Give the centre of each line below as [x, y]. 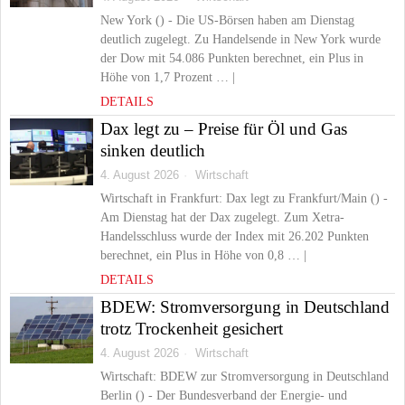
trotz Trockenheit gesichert [192, 329]
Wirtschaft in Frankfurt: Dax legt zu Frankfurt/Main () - [244, 198]
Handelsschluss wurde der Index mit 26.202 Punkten [235, 236]
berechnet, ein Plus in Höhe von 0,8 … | [203, 255]
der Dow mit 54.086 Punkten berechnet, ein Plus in [232, 58]
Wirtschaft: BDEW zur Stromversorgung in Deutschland [245, 377]
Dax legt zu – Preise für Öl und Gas [224, 129]
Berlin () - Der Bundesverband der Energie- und [224, 396]
